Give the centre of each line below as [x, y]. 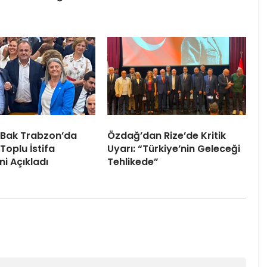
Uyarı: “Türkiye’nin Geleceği [174, 149]
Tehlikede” [133, 162]
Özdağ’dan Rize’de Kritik [167, 136]
